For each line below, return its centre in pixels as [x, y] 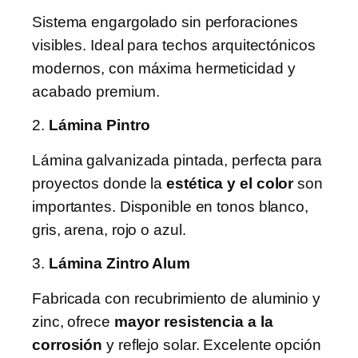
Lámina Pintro [99, 125]
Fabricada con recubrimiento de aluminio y [176, 298]
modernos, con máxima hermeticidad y [164, 68]
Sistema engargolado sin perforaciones [165, 22]
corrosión [68, 344]
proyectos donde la [99, 183]
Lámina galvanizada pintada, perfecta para [177, 160]
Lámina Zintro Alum [119, 264]
